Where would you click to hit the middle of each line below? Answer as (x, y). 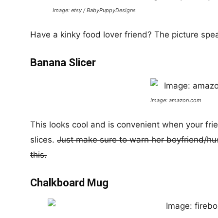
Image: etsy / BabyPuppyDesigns (94, 10)
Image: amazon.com (176, 100)
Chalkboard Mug (69, 183)
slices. (44, 140)
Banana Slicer (63, 63)
